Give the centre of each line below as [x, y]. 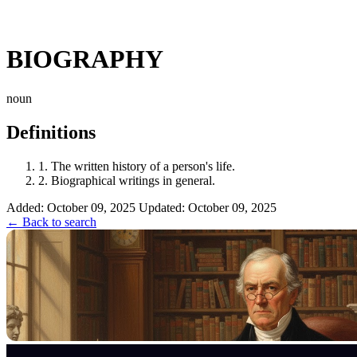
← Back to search [51, 222]
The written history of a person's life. [141, 166]
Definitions [51, 132]
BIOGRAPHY [85, 59]
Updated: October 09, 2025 [208, 207]
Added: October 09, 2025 [71, 207]
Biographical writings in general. [131, 180]
